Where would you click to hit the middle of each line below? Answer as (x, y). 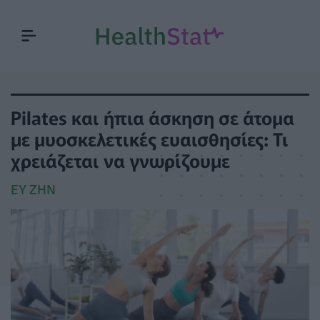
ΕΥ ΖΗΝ (33, 190)
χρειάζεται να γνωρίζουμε (120, 160)
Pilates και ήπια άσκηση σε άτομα (152, 117)
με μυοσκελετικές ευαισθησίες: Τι (150, 138)
